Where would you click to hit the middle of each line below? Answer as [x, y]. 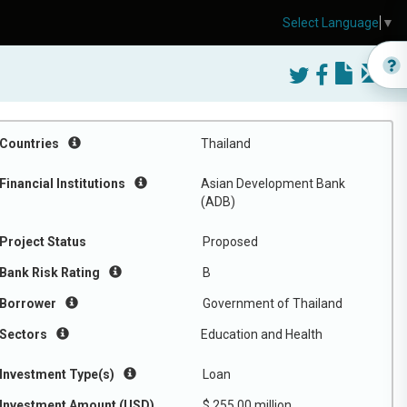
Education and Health [262, 334]
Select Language [331, 23]
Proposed [230, 242]
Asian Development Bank [273, 184]
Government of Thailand [273, 303]
